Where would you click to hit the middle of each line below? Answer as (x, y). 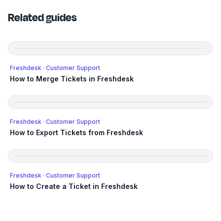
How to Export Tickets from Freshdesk (76, 133)
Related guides (42, 18)
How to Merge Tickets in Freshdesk (72, 79)
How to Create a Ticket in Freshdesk (74, 186)
